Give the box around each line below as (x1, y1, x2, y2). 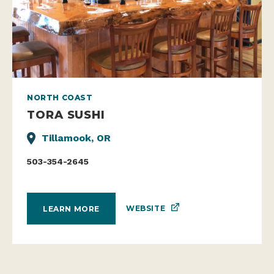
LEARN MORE (43, 204, 100, 213)
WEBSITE (126, 204, 166, 213)
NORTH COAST (27, 93, 93, 103)
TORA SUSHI (27, 108, 106, 122)
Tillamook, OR (42, 132, 111, 144)
